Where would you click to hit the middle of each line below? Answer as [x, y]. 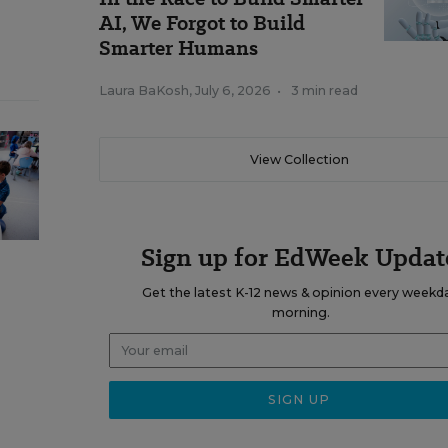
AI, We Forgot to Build [202, 23]
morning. [300, 312]
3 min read [324, 90]
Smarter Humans [178, 48]
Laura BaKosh [144, 90]
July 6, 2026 [233, 90]
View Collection [299, 159]
